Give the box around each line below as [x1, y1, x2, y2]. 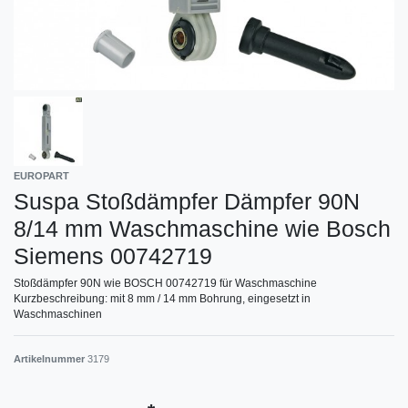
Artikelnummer [14, 352, 87, 364]
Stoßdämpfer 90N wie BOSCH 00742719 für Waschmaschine [14, 276, 317, 290]
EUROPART [14, 169, 69, 181]
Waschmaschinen [14, 307, 102, 321]
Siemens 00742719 [14, 242, 212, 269]
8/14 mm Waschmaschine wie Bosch [14, 215, 391, 241]
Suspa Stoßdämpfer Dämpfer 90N [14, 188, 360, 214]
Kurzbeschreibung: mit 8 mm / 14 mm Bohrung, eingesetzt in [14, 291, 311, 305]
